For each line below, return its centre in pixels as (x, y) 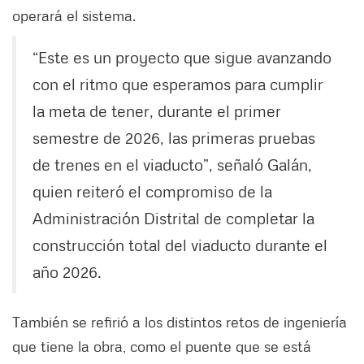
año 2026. (67, 272)
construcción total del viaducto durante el (180, 245)
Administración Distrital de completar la (173, 218)
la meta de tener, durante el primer (157, 111)
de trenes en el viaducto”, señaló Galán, (172, 165)
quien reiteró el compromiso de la (152, 191)
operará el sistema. (74, 16)
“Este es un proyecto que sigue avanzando (182, 57)
